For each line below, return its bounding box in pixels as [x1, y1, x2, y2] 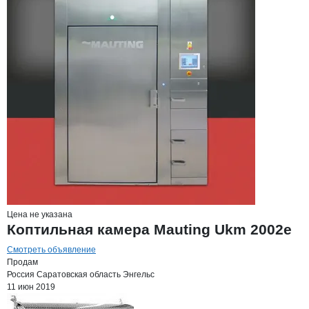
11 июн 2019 [7, 282, 55, 292]
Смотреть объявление [7, 245, 96, 255]
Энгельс [123, 270, 154, 279]
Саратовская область [37, 270, 121, 279]
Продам [7, 257, 38, 267]
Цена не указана [7, 210, 72, 219]
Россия [7, 270, 34, 279]
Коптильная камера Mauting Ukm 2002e [7, 221, 292, 237]
